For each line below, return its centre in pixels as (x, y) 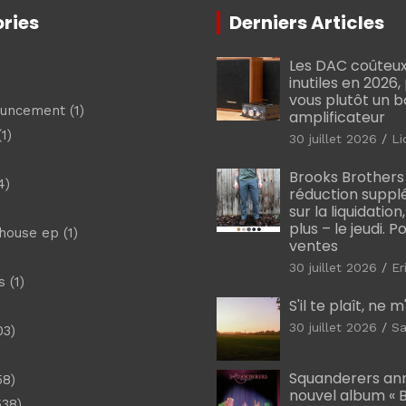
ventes (314, 246)
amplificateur (337, 117)
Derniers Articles (307, 23)
